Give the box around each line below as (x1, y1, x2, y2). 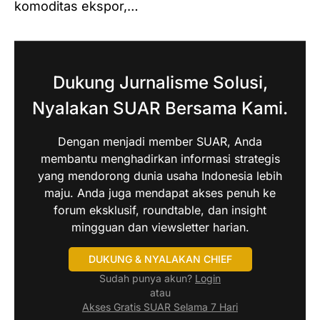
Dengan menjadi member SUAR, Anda (58, 134, 262, 149)
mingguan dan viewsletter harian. (71, 220, 249, 235)
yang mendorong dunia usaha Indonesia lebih (38, 169, 282, 184)
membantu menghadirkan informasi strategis (40, 151, 280, 166)
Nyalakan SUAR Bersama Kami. (32, 98, 288, 119)
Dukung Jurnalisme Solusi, (52, 72, 268, 94)
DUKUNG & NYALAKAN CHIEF (88, 253, 232, 266)
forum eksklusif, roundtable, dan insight (54, 203, 266, 218)
